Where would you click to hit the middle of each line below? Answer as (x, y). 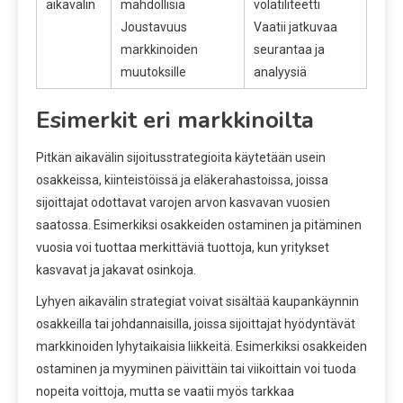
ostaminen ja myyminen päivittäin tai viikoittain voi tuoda (196, 368)
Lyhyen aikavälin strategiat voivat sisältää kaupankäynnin (197, 301)
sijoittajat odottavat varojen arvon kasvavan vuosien (183, 202)
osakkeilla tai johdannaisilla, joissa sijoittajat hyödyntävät (196, 323)
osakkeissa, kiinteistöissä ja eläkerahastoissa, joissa (182, 179)
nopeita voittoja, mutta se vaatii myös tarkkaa (165, 391)
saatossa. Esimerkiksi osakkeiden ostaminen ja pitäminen (199, 224)
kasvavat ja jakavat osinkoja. (116, 269)
